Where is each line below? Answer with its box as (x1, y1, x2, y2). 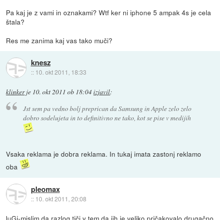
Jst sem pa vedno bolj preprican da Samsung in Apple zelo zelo (23, 103, 192, 113)
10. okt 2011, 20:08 (35, 194, 86, 203)
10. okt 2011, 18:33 (35, 68, 86, 77)
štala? (6, 16, 25, 27)
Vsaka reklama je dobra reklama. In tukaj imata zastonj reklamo (6, 149, 202, 159)
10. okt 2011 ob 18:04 (32, 87, 92, 96)
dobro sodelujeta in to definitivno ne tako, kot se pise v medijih (23, 112, 191, 122)
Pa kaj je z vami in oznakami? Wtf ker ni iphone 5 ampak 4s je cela (6, 7, 212, 17)
